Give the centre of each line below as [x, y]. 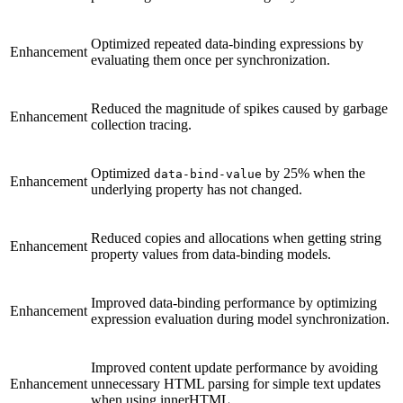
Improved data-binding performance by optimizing [234, 303]
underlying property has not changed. [197, 190]
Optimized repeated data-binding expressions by [227, 44]
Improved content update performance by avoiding [234, 368]
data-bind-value [208, 175]
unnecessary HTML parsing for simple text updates [236, 384]
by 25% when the [313, 174]
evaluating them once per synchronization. [210, 60]
